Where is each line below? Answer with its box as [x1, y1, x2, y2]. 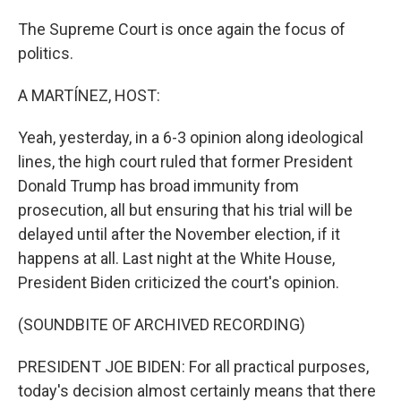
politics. [18, 44, 73, 63]
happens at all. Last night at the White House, [18, 249, 335, 268]
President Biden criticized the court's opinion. [18, 273, 339, 292]
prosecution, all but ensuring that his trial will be [18, 200, 353, 219]
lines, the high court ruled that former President [18, 152, 353, 171]
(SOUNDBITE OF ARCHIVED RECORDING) [18, 315, 305, 334]
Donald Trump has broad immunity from [18, 176, 299, 195]
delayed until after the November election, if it [18, 225, 340, 243]
